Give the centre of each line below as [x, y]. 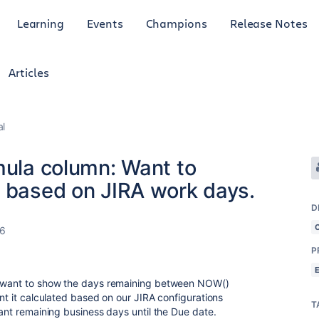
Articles [29, 72]
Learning [41, 23]
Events [105, 23]
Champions [176, 23]
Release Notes [268, 23]
